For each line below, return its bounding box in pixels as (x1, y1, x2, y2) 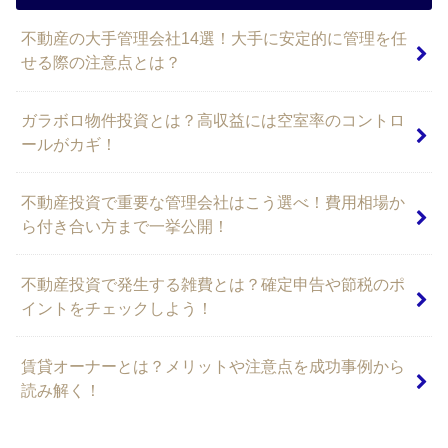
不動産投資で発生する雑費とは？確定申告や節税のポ (21, 274, 406, 293)
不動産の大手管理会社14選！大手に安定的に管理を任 (21, 29, 408, 48)
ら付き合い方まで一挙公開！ (21, 216, 230, 235)
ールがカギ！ (21, 135, 118, 153)
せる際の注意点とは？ (21, 53, 182, 72)
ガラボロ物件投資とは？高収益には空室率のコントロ (21, 111, 406, 129)
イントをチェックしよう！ (21, 298, 214, 317)
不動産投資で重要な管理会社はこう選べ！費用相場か (21, 192, 406, 211)
